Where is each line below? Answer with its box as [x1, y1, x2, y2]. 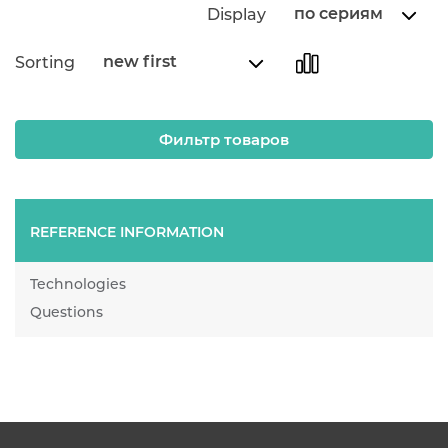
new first [103, 52, 177, 71]
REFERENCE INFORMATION [30, 223, 224, 241]
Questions [30, 303, 103, 321]
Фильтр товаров [159, 130, 289, 149]
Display [207, 4, 266, 24]
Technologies [30, 275, 126, 293]
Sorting [15, 52, 75, 72]
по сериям [294, 4, 383, 23]
